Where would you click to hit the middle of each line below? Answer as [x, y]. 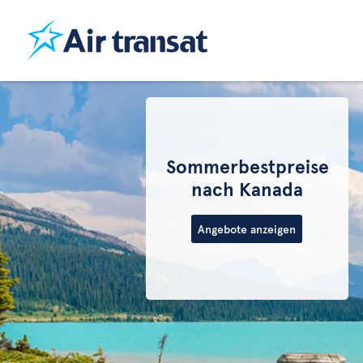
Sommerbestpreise [247, 165]
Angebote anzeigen [247, 228]
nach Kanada [247, 188]
